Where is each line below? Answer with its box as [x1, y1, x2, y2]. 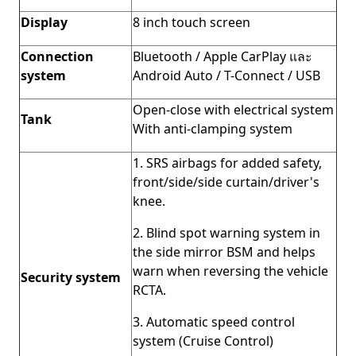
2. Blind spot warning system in [133, 223, 320, 242]
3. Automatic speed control [133, 312, 295, 331]
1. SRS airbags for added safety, [133, 153, 322, 172]
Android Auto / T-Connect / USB [133, 66, 320, 84]
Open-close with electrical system [133, 100, 334, 118]
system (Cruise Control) [133, 331, 273, 350]
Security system [21, 268, 121, 286]
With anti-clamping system [133, 119, 292, 137]
